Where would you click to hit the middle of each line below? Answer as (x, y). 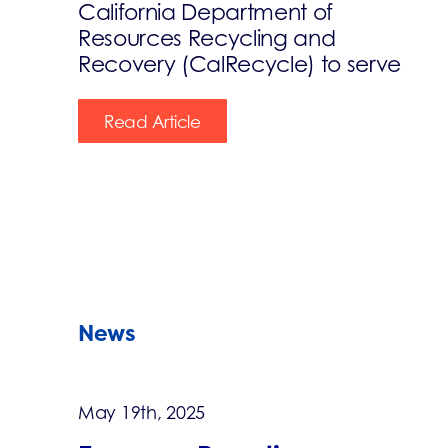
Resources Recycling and (206, 38)
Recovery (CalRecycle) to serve (239, 64)
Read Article (152, 122)
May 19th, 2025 (141, 413)
